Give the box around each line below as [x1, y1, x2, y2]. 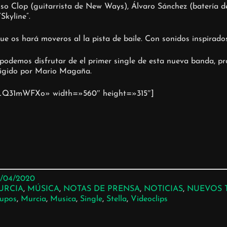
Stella [106, 195, 127, 204]
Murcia [20, 195, 46, 204]
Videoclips [130, 195, 168, 204]
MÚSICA [27, 185, 59, 194]
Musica [50, 195, 76, 204]
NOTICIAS [143, 185, 183, 194]
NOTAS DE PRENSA [63, 185, 140, 194]
